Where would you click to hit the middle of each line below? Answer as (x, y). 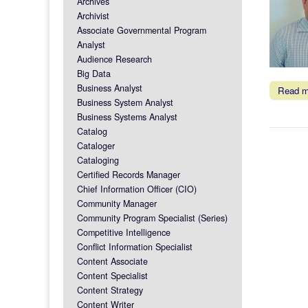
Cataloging (98, 160)
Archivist (93, 15)
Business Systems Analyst (127, 117)
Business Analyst (110, 88)
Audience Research (114, 59)
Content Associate (112, 261)
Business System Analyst (125, 102)
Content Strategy (110, 290)
